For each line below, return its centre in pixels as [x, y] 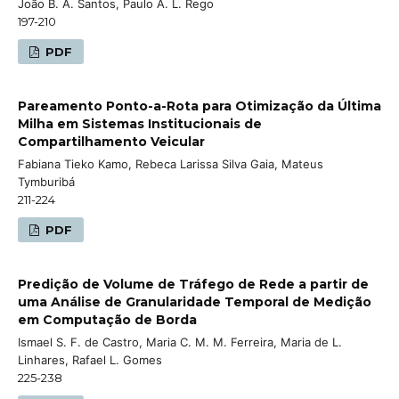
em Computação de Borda [107, 319]
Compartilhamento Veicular [111, 141]
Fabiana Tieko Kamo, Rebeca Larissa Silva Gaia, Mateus [171, 163]
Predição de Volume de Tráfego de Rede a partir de [193, 284]
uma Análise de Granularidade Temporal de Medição [195, 301]
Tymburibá [46, 181]
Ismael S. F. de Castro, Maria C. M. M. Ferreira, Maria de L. [180, 342]
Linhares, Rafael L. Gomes [90, 359]
